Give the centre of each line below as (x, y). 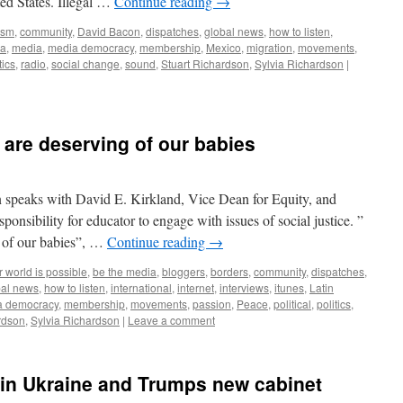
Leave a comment (171, 320)
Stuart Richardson (205, 63)
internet (196, 287)
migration (269, 47)
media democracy (91, 47)
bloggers (184, 271)
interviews (244, 287)
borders (229, 271)
